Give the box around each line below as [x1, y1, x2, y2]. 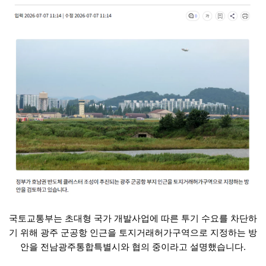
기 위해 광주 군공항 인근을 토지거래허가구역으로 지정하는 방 [9, 226, 257, 238]
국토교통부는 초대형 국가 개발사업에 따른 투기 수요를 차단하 [9, 212, 257, 224]
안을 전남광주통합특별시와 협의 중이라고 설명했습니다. [20, 240, 246, 252]
